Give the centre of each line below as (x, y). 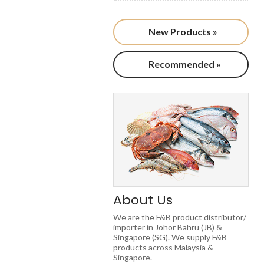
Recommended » (184, 64)
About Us (143, 200)
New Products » (182, 32)
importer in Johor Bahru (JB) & (168, 227)
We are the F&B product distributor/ (180, 217)
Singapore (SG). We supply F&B (170, 237)
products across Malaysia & (163, 247)
